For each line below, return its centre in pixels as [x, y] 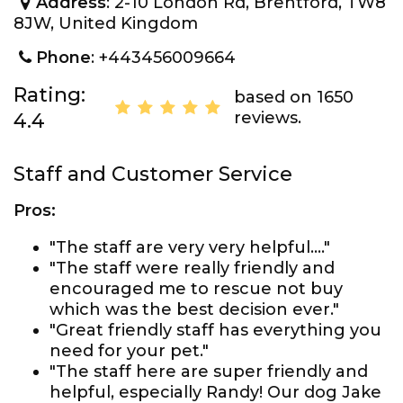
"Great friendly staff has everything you [215, 330]
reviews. [267, 118]
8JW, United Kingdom [106, 23]
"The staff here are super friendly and [209, 372]
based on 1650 [293, 97]
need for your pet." [129, 351]
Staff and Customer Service [153, 174]
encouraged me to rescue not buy [196, 289]
